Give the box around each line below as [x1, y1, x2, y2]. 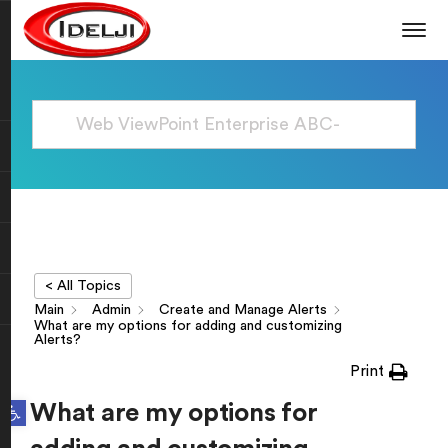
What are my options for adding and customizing [34, 319, 342, 333]
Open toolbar [4, 396, 59, 412]
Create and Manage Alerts [159, 303, 327, 318]
